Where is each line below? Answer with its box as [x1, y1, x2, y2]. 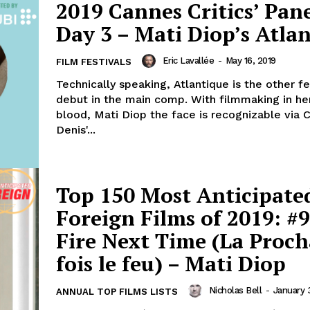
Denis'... [56, 122, 95, 136]
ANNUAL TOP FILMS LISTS [56, 286, 178, 297]
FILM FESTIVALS [56, 56, 131, 67]
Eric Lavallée [162, 55, 214, 66]
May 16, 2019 [225, 55, 276, 66]
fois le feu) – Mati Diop [56, 249, 286, 277]
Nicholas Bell [208, 284, 262, 295]
